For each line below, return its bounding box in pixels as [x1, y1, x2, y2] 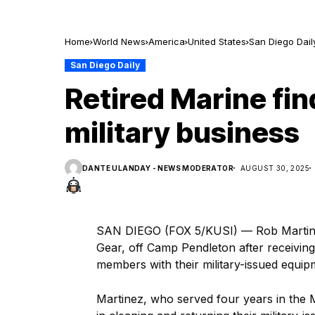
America [148, 36, 185, 47]
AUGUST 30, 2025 [240, 163, 309, 172]
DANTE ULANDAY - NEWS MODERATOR [82, 163, 233, 172]
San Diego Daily [70, 60, 140, 70]
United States [188, 36, 246, 47]
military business [65, 115, 300, 150]
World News [93, 36, 146, 47]
